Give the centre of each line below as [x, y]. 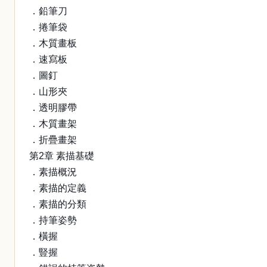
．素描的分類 [58, 204]
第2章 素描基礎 [62, 156]
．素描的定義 [58, 188]
